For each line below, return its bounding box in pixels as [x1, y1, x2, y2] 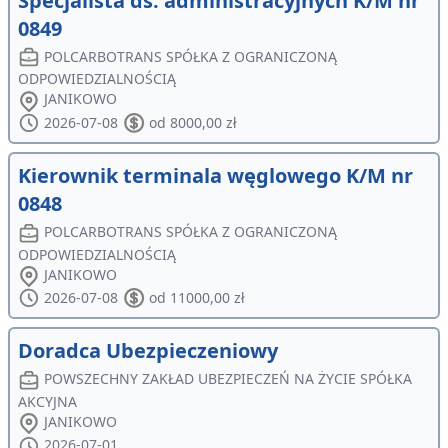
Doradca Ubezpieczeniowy [18, 337, 278, 365]
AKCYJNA [18, 391, 77, 411]
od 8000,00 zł [148, 112, 237, 132]
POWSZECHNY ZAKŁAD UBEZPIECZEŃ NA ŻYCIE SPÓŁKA [44, 369, 413, 389]
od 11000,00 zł [148, 288, 245, 308]
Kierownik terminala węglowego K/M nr [18, 162, 413, 190]
